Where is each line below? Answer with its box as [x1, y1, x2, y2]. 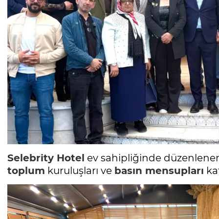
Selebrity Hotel [7, 152, 85, 164]
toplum [7, 165, 45, 177]
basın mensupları [114, 165, 204, 177]
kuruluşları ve [45, 165, 114, 177]
